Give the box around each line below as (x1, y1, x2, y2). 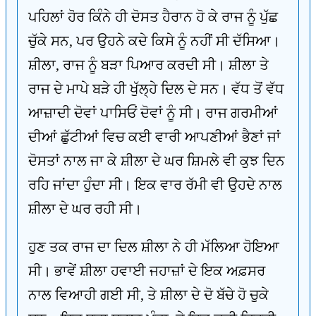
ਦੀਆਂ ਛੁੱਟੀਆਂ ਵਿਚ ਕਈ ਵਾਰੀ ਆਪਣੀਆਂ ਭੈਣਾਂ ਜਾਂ (28, 129, 281, 145)
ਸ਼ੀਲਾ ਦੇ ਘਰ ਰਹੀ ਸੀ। (28, 201, 142, 217)
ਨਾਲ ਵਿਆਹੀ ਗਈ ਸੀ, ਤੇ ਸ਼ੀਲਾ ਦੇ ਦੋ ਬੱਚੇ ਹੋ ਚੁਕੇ (28, 287, 269, 303)
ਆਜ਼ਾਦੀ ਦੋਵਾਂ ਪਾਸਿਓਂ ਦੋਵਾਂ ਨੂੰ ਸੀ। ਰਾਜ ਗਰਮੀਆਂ (28, 105, 278, 121)
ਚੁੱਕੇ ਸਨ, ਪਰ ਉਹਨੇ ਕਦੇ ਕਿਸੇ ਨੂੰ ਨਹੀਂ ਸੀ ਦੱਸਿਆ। (28, 33, 280, 49)
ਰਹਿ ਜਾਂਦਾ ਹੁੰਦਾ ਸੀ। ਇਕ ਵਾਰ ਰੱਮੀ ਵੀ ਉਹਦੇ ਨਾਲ (28, 177, 282, 193)
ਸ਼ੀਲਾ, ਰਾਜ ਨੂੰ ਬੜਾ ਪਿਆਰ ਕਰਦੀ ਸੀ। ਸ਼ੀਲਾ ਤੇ (28, 57, 269, 73)
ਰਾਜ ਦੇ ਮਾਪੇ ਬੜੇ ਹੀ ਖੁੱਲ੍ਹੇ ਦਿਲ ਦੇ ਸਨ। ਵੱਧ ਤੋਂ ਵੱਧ (28, 81, 284, 97)
